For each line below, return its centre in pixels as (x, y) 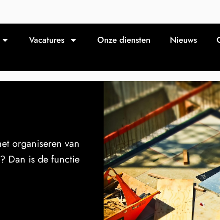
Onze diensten (124, 40)
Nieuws (183, 40)
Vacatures (47, 40)
